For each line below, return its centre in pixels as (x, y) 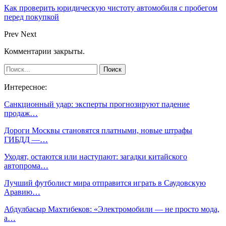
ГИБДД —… (26, 139)
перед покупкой (32, 17)
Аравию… (22, 192)
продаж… (21, 113)
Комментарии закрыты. (44, 51)
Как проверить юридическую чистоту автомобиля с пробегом (111, 8)
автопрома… (26, 165)
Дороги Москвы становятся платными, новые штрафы (98, 130)
